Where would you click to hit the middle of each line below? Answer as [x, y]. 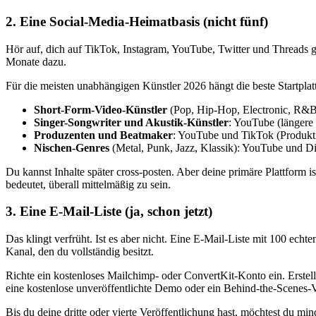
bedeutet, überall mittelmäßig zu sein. [88, 184]
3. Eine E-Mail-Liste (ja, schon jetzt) [109, 212]
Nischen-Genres [72, 147]
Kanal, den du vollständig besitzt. [80, 252]
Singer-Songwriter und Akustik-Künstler [131, 122]
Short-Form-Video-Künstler [101, 109]
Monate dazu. [36, 61]
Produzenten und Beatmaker [103, 135]
